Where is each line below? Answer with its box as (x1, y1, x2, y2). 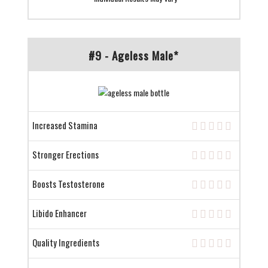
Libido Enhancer (32, 206, 87, 220)
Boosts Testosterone (32, 177, 105, 191)
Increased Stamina (32, 118, 98, 132)
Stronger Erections (32, 148, 99, 162)
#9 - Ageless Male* (89, 47, 179, 64)
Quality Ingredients (32, 236, 99, 249)
